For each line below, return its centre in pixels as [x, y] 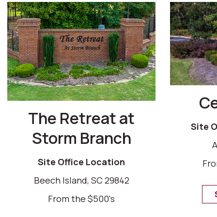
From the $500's [81, 198]
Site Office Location [81, 162]
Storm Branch [81, 138]
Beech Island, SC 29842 [81, 180]
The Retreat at [81, 118]
